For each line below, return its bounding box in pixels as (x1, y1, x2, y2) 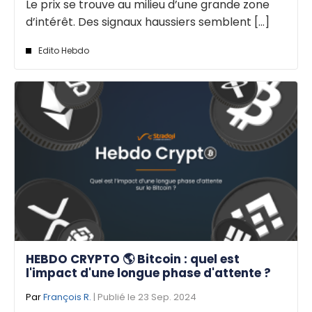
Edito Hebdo (38, 45, 89, 57)
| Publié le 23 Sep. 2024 (91, 290, 196, 304)
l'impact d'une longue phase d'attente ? (26, 264, 271, 281)
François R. (43, 290, 91, 304)
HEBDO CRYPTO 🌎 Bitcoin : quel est (26, 250, 240, 267)
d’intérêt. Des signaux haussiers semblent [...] (26, 14, 270, 31)
